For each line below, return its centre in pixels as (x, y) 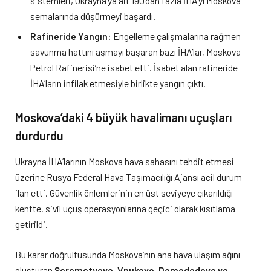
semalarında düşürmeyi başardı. (93, 16)
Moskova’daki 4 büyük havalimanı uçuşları (123, 117)
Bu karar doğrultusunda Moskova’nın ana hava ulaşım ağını (128, 255)
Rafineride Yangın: (71, 36)
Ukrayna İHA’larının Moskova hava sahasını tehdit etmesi (125, 161)
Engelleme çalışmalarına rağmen (176, 36)
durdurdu (39, 135)
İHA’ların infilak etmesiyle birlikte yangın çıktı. (118, 83)
